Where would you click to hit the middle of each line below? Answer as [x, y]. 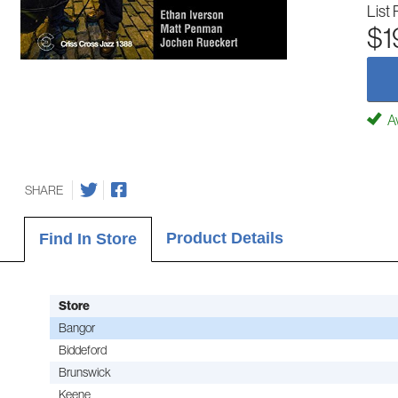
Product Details [224, 238]
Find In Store [88, 239]
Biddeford [82, 350]
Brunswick [84, 372]
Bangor [76, 327]
